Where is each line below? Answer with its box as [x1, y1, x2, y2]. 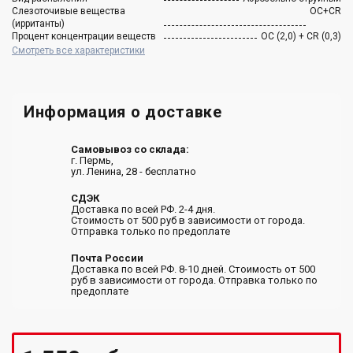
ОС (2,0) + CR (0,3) [261, 30, 341, 42]
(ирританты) [12, 17, 65, 29]
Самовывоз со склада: [71, 143, 189, 155]
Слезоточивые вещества [12, 5, 125, 17]
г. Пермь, [71, 154, 113, 166]
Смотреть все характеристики [12, 44, 145, 56]
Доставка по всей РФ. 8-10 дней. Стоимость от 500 [71, 262, 315, 275]
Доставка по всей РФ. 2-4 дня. [71, 203, 215, 215]
